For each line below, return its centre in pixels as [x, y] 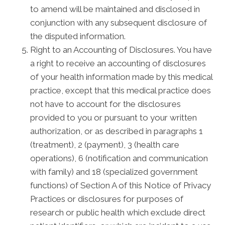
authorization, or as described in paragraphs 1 [117, 131]
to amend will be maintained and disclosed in [115, 9]
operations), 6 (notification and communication [119, 158]
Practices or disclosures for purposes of [107, 199]
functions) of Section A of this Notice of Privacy [121, 185]
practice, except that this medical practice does [121, 90]
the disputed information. [78, 36]
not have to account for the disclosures [105, 104]
